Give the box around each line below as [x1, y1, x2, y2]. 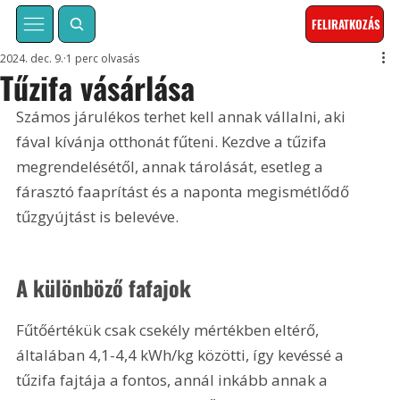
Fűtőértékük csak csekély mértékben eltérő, [16, 319, 323, 340]
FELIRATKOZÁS [312, 15, 381, 34]
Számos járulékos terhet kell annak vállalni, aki [16, 106, 350, 128]
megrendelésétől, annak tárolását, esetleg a [16, 156, 328, 178]
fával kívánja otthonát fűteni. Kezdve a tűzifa [16, 131, 331, 153]
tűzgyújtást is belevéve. [16, 206, 179, 228]
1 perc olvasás [66, 51, 140, 67]
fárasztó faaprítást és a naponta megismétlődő [16, 181, 354, 203]
